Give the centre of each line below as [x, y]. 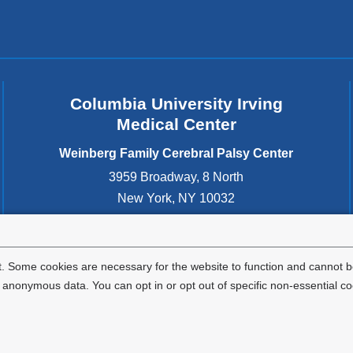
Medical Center [176, 124]
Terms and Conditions [193, 336]
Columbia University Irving [176, 103]
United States [176, 220]
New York [145, 199]
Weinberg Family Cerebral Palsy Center [176, 154]
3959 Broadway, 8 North [176, 177]
